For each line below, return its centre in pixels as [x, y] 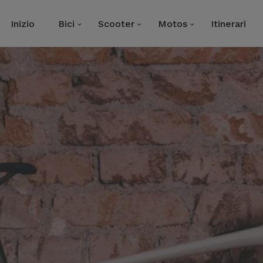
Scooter [116, 23]
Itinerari [228, 23]
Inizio [23, 23]
